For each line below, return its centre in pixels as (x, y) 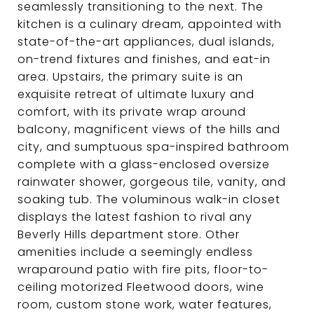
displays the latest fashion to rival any (135, 217)
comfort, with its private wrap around (132, 112)
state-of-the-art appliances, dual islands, (146, 42)
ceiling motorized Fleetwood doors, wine (141, 287)
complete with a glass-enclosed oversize (144, 164)
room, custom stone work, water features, (145, 305)
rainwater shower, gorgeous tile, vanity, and (152, 182)
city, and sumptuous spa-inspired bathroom (153, 147)
